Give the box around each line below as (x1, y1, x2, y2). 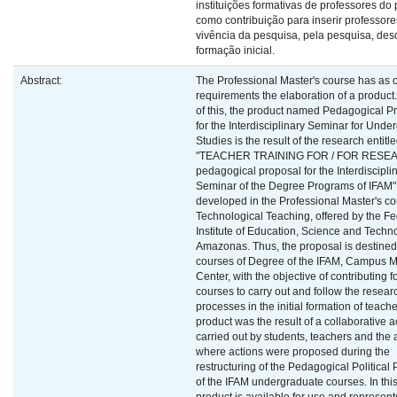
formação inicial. (196, 44, 275, 57)
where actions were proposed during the (196, 346, 390, 358)
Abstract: (20, 74, 65, 87)
